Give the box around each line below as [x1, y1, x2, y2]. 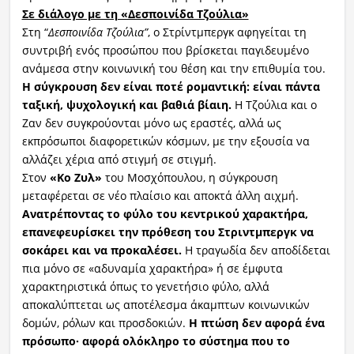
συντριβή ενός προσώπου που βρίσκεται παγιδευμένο [21, 42, 309, 58]
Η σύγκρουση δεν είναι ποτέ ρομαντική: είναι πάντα [21, 78, 320, 94]
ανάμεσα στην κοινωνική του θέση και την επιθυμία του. [21, 60, 326, 76]
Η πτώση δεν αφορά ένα [188, 314, 325, 330]
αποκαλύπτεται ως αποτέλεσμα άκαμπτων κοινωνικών [21, 296, 310, 312]
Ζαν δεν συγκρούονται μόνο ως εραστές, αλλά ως [21, 115, 281, 130]
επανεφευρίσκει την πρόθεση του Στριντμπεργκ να [21, 224, 314, 239]
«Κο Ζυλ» [49, 169, 105, 185]
